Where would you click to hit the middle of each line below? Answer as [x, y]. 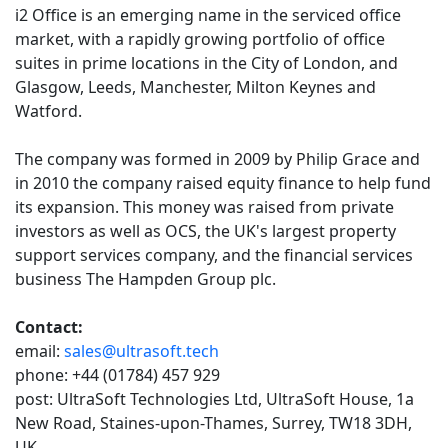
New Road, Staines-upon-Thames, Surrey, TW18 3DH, [213, 422]
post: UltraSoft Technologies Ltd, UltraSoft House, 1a [214, 398]
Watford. [50, 110]
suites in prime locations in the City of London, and [206, 62]
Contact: [49, 326]
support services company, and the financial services [214, 254]
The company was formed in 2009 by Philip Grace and [217, 158]
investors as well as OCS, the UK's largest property [205, 230]
